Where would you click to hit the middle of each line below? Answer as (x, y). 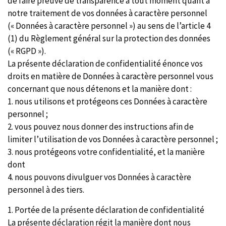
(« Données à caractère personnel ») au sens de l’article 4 (109, 26)
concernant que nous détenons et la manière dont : (100, 89)
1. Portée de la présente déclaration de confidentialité (106, 210)
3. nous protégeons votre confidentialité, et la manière (106, 152)
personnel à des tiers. (46, 190)
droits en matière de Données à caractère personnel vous (110, 76)
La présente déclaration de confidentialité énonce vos (105, 64)
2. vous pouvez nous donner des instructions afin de (101, 127)
